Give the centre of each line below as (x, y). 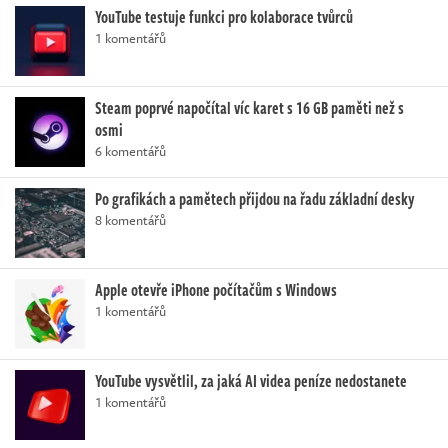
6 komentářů (130, 150)
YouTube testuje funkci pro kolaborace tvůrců (224, 16)
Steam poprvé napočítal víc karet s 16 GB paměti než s (249, 107)
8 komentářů (130, 219)
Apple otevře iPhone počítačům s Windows (216, 289)
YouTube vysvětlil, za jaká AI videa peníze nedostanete (251, 380)
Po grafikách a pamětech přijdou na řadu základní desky (255, 198)
